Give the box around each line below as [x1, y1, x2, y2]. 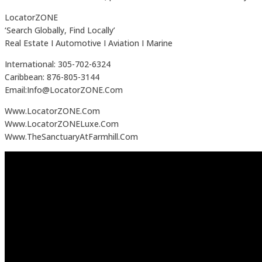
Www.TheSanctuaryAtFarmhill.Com [5, 130, 138, 142]
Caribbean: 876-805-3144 [5, 71, 99, 82]
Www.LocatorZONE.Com [5, 105, 100, 116]
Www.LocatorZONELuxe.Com [5, 118, 119, 129]
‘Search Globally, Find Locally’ [5, 24, 115, 36]
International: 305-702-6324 [5, 58, 111, 70]
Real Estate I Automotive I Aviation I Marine [5, 37, 173, 49]
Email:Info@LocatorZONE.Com [5, 84, 123, 95]
